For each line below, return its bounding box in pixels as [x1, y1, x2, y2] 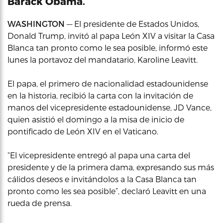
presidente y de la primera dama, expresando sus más [7, 162, 214, 172]
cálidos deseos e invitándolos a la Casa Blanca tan [7, 174, 197, 184]
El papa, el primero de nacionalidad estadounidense [7, 78, 208, 88]
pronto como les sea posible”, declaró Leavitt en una [7, 186, 206, 196]
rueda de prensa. [7, 198, 72, 208]
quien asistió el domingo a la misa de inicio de [7, 114, 184, 124]
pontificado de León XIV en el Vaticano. [7, 126, 158, 136]
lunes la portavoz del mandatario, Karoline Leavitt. [7, 54, 198, 64]
